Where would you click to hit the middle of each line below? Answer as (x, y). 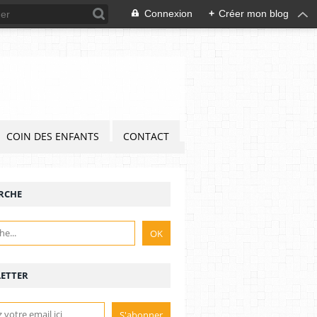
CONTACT (146, 136)
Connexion (168, 13)
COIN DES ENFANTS (53, 136)
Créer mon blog (254, 13)
